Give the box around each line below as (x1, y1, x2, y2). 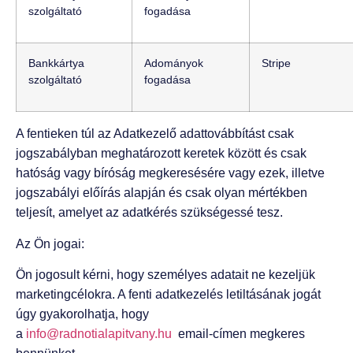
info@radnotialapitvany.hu (26, 326, 172, 340)
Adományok (144, 57, 203, 70)
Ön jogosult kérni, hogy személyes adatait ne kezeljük (16, 267, 315, 281)
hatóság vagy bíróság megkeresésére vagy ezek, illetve (16, 166, 325, 180)
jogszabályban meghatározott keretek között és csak (16, 147, 307, 161)
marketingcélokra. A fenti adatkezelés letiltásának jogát (16, 287, 321, 301)
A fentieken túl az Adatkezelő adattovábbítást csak (16, 127, 294, 141)
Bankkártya (28, 57, 84, 70)
